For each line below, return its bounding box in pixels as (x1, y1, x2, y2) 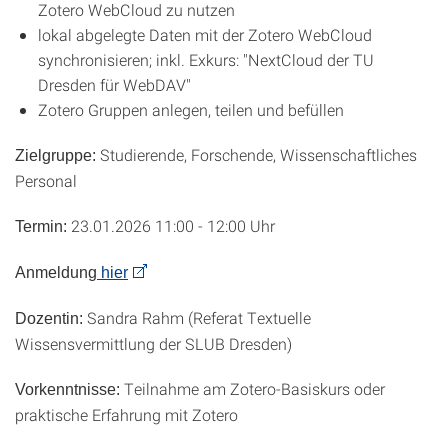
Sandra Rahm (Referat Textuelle (87, 307, 311, 328)
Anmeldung (15, 264, 97, 281)
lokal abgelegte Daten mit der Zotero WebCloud (38, 24, 372, 45)
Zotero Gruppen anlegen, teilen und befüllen (38, 99, 344, 120)
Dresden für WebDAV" (38, 74, 191, 95)
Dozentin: (15, 310, 87, 327)
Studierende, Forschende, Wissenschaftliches (96, 144, 417, 165)
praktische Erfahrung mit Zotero (15, 404, 238, 425)
